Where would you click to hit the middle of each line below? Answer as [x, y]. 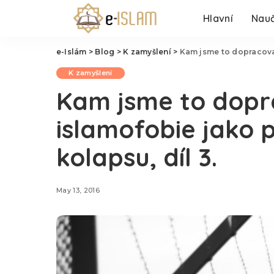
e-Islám [72, 52]
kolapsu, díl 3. [137, 157]
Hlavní [218, 18]
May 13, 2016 [78, 190]
